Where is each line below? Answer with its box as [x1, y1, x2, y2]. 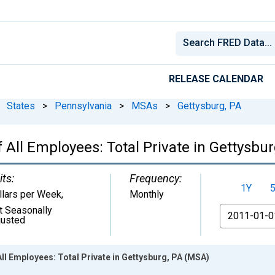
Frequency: [130, 171, 182, 185]
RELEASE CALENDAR [169, 72, 263, 85]
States [7, 99, 35, 112]
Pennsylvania [55, 99, 112, 112]
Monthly [130, 188, 164, 200]
